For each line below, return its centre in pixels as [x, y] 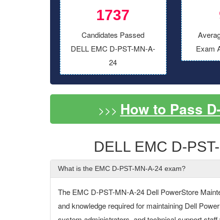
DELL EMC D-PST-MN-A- [113, 48]
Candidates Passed [113, 35]
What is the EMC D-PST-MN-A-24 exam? [122, 168]
